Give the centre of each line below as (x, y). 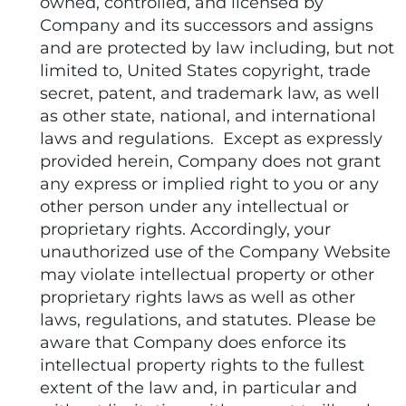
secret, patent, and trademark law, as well (210, 93)
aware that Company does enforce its (193, 343)
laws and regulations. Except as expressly (211, 139)
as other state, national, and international (208, 116)
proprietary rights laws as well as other (198, 297)
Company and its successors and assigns (207, 25)
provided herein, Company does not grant (210, 161)
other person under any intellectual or (194, 207)
